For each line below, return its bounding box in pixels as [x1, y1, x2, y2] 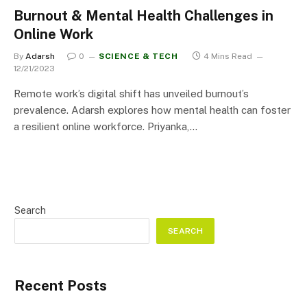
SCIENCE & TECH [99, 51, 178, 61]
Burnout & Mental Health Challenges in [14, 7, 273, 24]
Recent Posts [14, 276, 107, 294]
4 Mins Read [204, 51, 253, 61]
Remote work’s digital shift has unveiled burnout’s [14, 87, 249, 99]
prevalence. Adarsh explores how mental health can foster [14, 103, 291, 116]
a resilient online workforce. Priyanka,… [14, 120, 197, 132]
